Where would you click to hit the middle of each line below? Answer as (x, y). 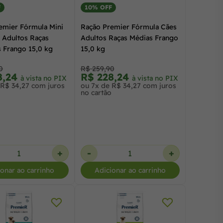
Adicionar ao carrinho (130, 170)
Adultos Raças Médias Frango (129, 38)
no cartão (96, 92)
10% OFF (98, 7)
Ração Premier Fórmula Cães (128, 27)
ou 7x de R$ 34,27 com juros (128, 85)
